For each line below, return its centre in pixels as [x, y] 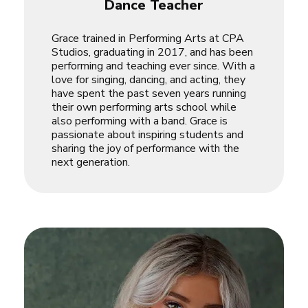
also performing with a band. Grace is [140, 121]
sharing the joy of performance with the [145, 148]
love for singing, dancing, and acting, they [148, 79]
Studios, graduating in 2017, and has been [152, 52]
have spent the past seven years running [149, 93]
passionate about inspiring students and [147, 134]
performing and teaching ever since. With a [153, 66]
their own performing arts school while [144, 107]
